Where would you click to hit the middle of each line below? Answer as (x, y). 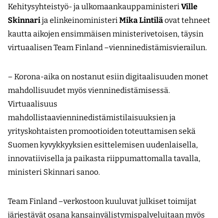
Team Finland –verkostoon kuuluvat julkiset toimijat (102, 201)
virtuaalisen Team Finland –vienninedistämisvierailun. (107, 47)
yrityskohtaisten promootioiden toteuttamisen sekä (102, 131)
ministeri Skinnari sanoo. (54, 172)
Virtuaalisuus (33, 104)
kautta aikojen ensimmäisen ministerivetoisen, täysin (106, 34)
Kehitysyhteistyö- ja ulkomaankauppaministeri (94, 6)
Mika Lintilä (141, 20)
